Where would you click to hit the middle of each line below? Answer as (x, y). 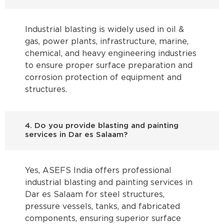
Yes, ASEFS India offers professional (98, 170)
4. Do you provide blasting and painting (102, 125)
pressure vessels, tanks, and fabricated (102, 206)
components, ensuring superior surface (103, 218)
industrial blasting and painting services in (109, 182)
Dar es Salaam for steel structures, (95, 194)
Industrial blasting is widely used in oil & (104, 29)
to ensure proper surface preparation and (109, 65)
